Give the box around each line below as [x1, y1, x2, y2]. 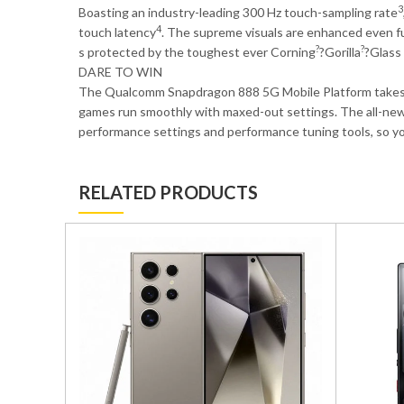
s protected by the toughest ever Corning [78, 43, 316, 60]
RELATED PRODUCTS [78, 180, 258, 203]
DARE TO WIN [78, 63, 162, 79]
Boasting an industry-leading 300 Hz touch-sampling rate [78, 4, 398, 20]
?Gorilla [319, 43, 361, 60]
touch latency [78, 23, 156, 40]
